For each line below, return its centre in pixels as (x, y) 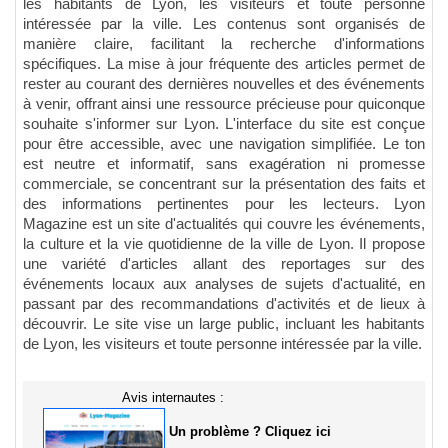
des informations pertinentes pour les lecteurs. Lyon (224, 203)
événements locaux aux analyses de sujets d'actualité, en (224, 283)
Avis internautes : (173, 397)
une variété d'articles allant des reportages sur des (224, 263)
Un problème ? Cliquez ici (250, 431)
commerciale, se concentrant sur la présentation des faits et (224, 183)
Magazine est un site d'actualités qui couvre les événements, (224, 223)
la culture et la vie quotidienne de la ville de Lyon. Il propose (224, 243)
